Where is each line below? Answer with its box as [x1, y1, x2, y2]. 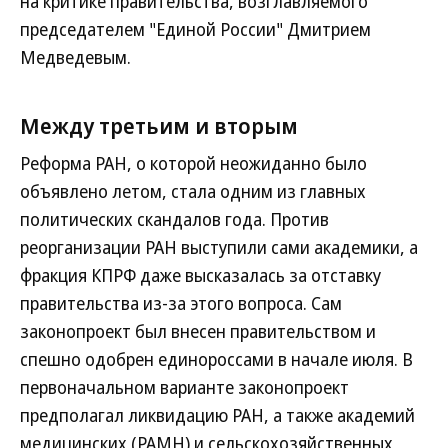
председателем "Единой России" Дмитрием [20, 17, 371, 41]
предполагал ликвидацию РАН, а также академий [20, 403, 415, 427]
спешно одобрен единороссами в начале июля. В [20, 347, 413, 371]
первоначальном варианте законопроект [20, 375, 349, 399]
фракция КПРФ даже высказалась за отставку [20, 263, 381, 287]
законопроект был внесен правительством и [20, 319, 376, 343]
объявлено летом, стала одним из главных [20, 179, 366, 203]
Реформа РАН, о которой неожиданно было [20, 151, 367, 175]
